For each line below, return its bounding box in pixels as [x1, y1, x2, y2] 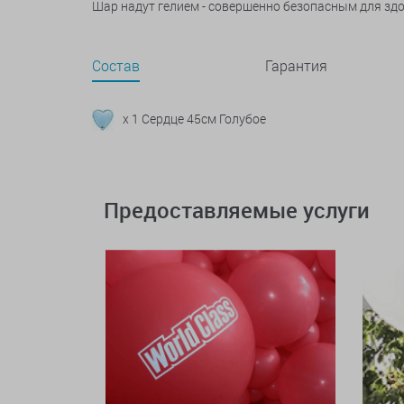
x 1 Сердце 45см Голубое [123, 110, 266, 127]
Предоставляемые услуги [104, 196, 370, 225]
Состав [92, 56, 140, 75]
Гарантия [265, 56, 327, 75]
